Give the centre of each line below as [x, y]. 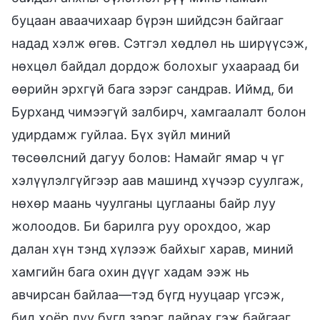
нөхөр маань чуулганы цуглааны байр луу [144, 203]
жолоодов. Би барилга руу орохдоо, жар [141, 226]
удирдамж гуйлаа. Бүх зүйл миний [121, 134]
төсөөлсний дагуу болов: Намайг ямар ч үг [148, 157]
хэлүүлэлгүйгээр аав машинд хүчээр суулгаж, [157, 180]
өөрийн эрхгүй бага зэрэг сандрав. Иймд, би [152, 89]
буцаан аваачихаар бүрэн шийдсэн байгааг [147, 20]
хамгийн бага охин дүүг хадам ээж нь [130, 271]
